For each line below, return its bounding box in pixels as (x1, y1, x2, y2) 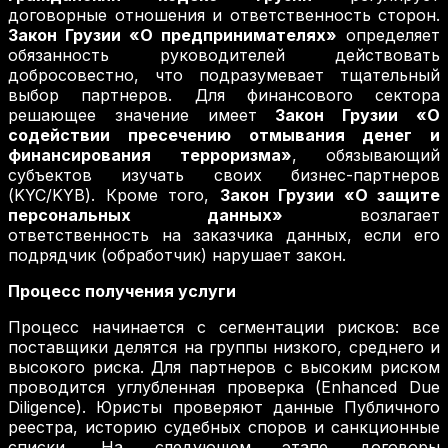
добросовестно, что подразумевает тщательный (8, 65, 440, 86)
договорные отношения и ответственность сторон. (8, 5, 440, 26)
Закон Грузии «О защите (219, 185, 440, 206)
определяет (337, 25, 440, 46)
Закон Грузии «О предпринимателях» (8, 25, 337, 46)
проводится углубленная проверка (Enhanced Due (8, 377, 440, 398)
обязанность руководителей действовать (8, 45, 440, 66)
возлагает (283, 205, 440, 226)
